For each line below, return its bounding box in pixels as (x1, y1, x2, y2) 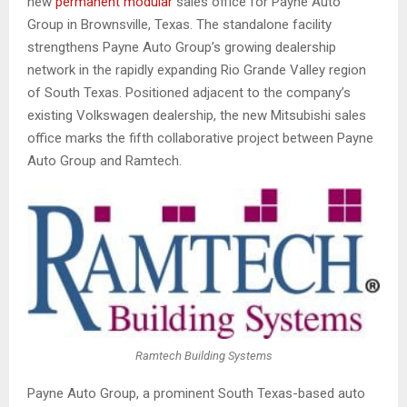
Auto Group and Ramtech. (27, 152, 182, 169)
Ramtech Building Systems (134, 349, 273, 363)
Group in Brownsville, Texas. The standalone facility (27, 15, 332, 33)
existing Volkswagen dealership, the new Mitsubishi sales (27, 106, 366, 124)
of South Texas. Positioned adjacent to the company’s (27, 84, 351, 101)
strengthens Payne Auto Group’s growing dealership (27, 38, 336, 55)
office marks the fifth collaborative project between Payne (27, 129, 373, 146)
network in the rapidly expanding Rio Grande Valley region (27, 61, 366, 78)
